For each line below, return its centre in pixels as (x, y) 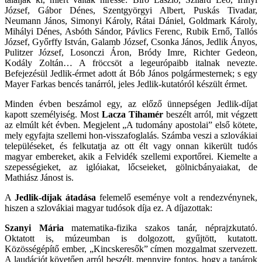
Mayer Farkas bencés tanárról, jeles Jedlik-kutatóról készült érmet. (126, 84)
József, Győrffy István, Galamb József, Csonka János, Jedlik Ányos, (131, 42)
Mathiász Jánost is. (39, 177)
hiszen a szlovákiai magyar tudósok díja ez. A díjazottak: (108, 208)
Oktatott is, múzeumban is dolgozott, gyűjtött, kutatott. (131, 238)
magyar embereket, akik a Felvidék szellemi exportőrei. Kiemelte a (131, 156)
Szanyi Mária (34, 227)
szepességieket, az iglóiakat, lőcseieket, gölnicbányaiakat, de (131, 167)
